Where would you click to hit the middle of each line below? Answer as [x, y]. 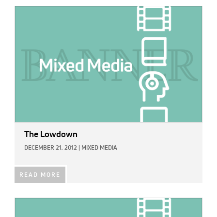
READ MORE [40, 176]
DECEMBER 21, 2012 [51, 148]
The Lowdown [51, 135]
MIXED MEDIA [99, 148]
